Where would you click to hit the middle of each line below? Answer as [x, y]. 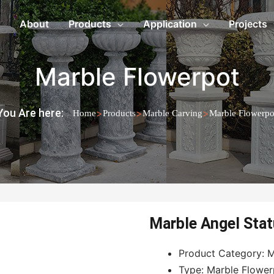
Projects [248, 24]
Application [170, 24]
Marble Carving [172, 113]
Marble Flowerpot [137, 77]
